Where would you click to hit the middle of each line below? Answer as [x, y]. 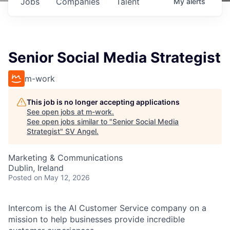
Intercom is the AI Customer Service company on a [107, 208]
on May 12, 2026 [62, 177]
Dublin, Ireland [36, 168]
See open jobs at [56, 112]
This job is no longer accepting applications [103, 102]
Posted [20, 177]
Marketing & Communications [65, 158]
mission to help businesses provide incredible [97, 219]
